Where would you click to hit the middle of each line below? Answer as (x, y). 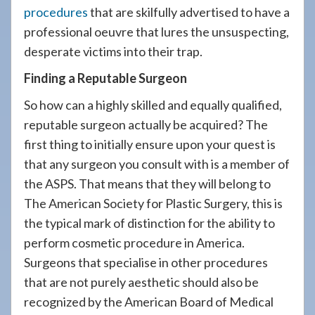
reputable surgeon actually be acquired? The (146, 124)
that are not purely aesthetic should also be (141, 282)
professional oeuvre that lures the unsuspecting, (156, 32)
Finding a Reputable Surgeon (105, 78)
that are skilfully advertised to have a (189, 12)
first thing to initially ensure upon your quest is (150, 144)
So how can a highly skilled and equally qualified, (153, 105)
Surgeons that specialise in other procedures (146, 262)
